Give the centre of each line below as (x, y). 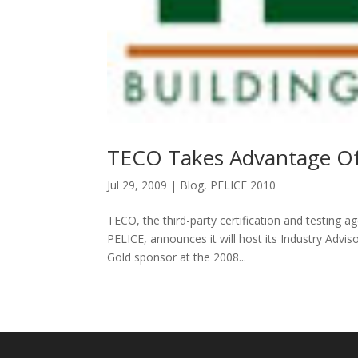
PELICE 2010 (243, 185)
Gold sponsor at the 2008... (177, 257)
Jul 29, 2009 (137, 185)
